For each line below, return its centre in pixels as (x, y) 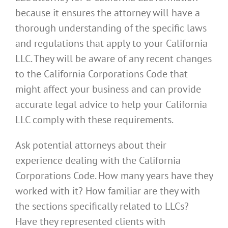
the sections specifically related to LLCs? (102, 206)
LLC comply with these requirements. (94, 120)
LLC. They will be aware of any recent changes (113, 59)
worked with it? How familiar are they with (108, 191)
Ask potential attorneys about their (91, 145)
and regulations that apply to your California (111, 44)
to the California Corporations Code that (102, 74)
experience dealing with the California (98, 161)
